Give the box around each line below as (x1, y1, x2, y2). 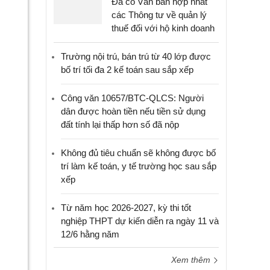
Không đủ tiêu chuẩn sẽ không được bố (61, 148, 216, 158)
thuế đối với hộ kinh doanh (111, 23, 215, 33)
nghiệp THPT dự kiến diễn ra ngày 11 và (61, 216, 219, 226)
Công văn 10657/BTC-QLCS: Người (61, 93, 204, 103)
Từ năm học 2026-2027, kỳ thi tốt (61, 202, 191, 213)
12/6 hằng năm (61, 229, 119, 239)
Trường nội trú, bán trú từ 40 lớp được (61, 51, 211, 61)
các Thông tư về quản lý (111, 10, 207, 20)
